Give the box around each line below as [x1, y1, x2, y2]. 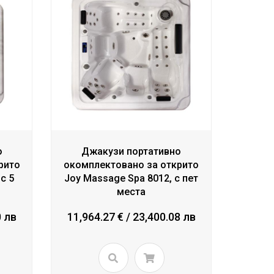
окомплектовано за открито [64, 159, 199, 171]
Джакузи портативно [81, 146, 182, 158]
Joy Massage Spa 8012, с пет [64, 172, 199, 185]
